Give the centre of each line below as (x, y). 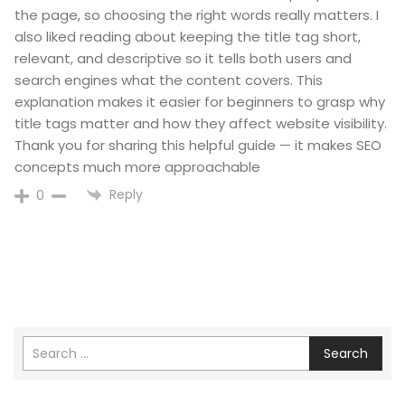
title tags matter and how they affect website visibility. (201, 124)
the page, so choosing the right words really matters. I (197, 15)
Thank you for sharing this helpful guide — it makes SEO (198, 146)
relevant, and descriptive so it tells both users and (183, 59)
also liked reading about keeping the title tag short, (188, 37)
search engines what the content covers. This (169, 80)
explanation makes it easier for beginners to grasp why (200, 102)
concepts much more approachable (137, 167)
